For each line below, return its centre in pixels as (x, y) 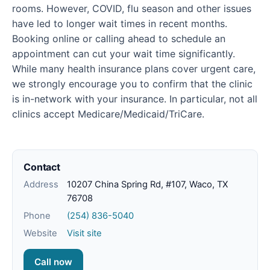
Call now (53, 262)
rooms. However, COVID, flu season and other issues (132, 9)
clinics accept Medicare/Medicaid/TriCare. (108, 114)
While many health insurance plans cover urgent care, (134, 69)
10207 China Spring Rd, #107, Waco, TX (147, 185)
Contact (42, 167)
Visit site (84, 234)
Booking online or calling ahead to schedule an (119, 39)
